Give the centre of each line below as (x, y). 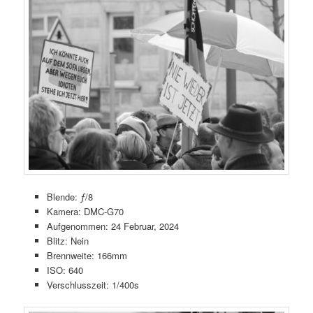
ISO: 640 (65, 270)
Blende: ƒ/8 (70, 196)
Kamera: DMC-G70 (85, 211)
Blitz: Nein (67, 240)
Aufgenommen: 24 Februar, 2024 (112, 226)
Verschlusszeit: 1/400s (93, 284)
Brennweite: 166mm (87, 255)
